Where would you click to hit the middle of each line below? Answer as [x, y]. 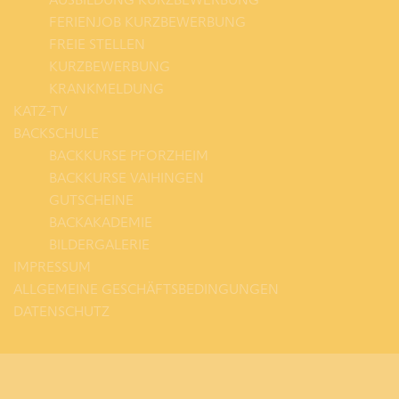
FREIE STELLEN [97, 43]
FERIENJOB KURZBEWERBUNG [147, 21]
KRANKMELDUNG [106, 88]
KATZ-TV [41, 110]
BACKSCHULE [56, 132]
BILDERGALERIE [99, 244]
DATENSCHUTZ [61, 310]
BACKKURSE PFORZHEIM [129, 155]
